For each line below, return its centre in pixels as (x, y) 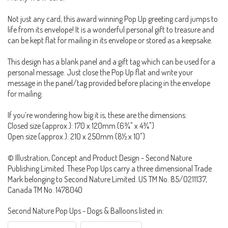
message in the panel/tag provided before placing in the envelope (109, 83)
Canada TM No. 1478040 (45, 190)
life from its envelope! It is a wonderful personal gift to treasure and (111, 30)
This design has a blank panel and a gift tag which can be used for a (111, 62)
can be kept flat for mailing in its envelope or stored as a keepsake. (110, 40)
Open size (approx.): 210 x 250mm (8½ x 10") (76, 137)
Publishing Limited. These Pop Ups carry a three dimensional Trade (110, 169)
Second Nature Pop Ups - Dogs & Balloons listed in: (86, 211)
